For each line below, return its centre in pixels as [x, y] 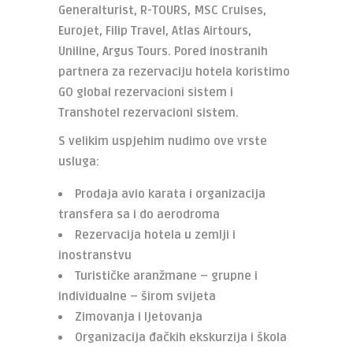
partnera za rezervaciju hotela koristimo [174, 72]
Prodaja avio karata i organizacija [170, 194]
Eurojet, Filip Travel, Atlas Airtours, [155, 31]
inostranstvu [95, 255]
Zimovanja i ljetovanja [139, 317]
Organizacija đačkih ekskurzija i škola [181, 337]
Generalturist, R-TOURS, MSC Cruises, [162, 10]
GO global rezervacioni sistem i [146, 92]
